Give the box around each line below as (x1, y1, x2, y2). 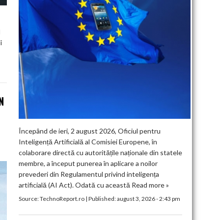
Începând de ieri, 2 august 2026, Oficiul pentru (18, 127, 161, 135)
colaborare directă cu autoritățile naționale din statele (18, 148, 182, 157)
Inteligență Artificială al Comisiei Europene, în (18, 137, 157, 146)
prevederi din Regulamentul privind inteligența (18, 170, 159, 178)
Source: (18, 194, 40, 202)
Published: (88, 194, 117, 202)
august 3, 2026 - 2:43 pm (116, 194, 180, 202)
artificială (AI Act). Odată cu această (18, 181, 132, 189)
